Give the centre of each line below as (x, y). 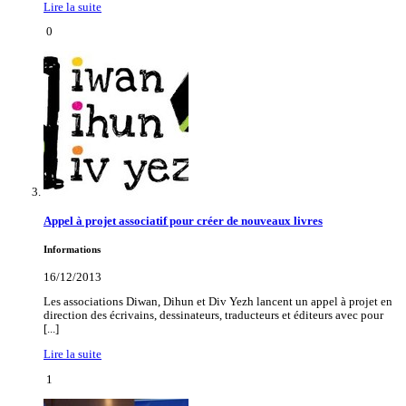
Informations (72, 249)
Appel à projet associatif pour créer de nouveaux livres (183, 222)
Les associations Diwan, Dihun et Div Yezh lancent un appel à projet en (218, 302)
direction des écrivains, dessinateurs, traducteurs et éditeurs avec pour (213, 316)
